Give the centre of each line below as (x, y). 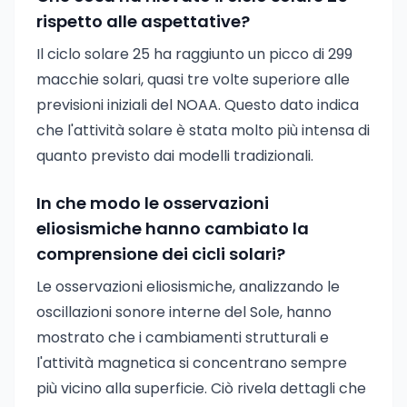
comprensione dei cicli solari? (161, 254)
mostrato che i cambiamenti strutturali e (183, 338)
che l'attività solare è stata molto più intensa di (203, 130)
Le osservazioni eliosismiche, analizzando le (188, 287)
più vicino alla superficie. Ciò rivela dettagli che (201, 388)
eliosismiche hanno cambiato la (173, 228)
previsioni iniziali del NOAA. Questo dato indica (198, 105)
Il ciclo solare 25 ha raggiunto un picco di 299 (194, 54)
